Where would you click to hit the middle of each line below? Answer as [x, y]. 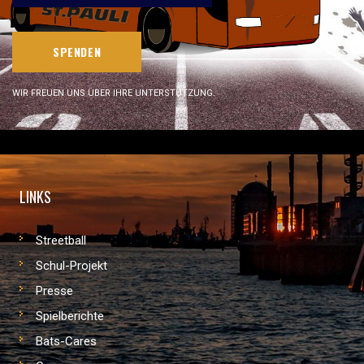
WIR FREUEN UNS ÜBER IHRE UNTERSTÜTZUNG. [114, 93]
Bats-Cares [66, 341]
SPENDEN [77, 51]
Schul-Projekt [71, 266]
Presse [54, 291]
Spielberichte [70, 316]
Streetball [61, 240]
